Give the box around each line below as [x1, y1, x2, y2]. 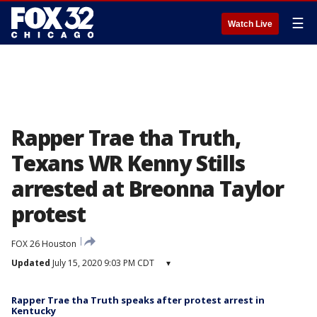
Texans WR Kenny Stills [11, 149, 245, 178]
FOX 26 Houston [11, 238, 76, 250]
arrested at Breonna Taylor [11, 174, 284, 203]
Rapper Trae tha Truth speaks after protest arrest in [11, 294, 265, 306]
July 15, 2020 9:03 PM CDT [50, 257, 154, 269]
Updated [11, 257, 50, 269]
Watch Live [228, 19, 272, 29]
